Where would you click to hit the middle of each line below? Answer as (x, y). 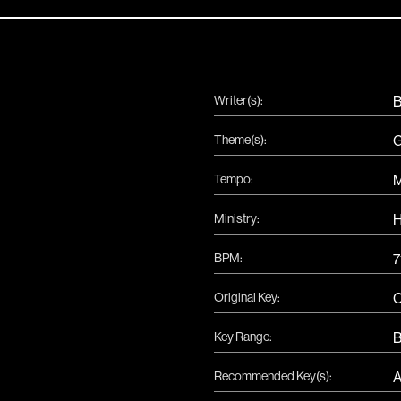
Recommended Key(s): (273, 376)
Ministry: (237, 218)
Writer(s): (239, 100)
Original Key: (247, 297)
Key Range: (243, 337)
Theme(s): (240, 140)
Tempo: (234, 179)
